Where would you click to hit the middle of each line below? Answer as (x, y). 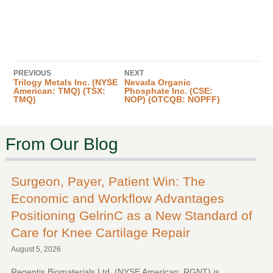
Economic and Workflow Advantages (117, 198)
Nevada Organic (157, 83)
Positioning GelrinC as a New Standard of (131, 215)
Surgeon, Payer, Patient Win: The (108, 181)
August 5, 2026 (36, 249)
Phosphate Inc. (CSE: (168, 91)
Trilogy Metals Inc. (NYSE (65, 83)
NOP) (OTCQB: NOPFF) (172, 100)
